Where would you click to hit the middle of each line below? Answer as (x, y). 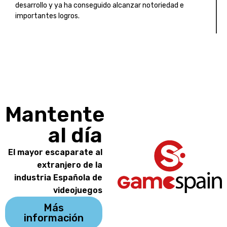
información (53, 218)
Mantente (55, 115)
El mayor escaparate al (55, 153)
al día (75, 136)
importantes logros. (47, 16)
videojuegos (78, 191)
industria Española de (58, 178)
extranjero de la (69, 165)
